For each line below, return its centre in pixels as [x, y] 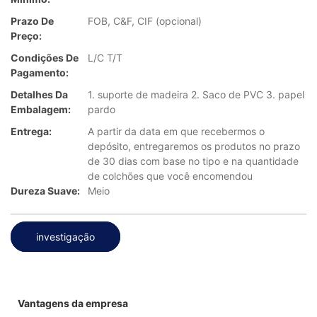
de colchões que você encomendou [170, 176]
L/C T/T [105, 58]
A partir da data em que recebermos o [176, 132]
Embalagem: [41, 110]
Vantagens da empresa [73, 303]
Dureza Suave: [45, 191]
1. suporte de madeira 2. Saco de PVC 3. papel [196, 95]
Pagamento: [40, 73]
